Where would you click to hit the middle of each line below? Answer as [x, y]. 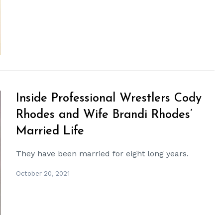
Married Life [50, 131]
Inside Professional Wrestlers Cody [109, 98]
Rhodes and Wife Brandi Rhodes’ [104, 115]
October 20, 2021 [43, 173]
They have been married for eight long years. [103, 153]
